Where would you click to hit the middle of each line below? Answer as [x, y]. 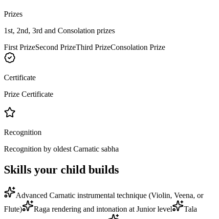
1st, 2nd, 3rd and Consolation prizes [59, 30]
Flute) [13, 209]
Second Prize [55, 47]
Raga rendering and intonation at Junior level [103, 209]
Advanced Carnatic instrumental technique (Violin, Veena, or [109, 195]
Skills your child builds [61, 169]
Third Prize [93, 47]
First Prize [20, 47]
